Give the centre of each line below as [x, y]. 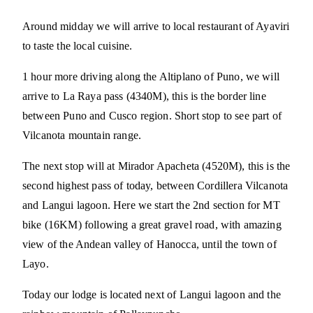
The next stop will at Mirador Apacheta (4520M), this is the [156, 166]
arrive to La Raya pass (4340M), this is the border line [144, 96]
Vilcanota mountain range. [82, 136]
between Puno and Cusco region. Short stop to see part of [152, 116]
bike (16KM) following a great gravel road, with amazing [152, 225]
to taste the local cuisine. [78, 46]
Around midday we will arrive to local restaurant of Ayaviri [156, 27]
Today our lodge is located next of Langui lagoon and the [152, 295]
